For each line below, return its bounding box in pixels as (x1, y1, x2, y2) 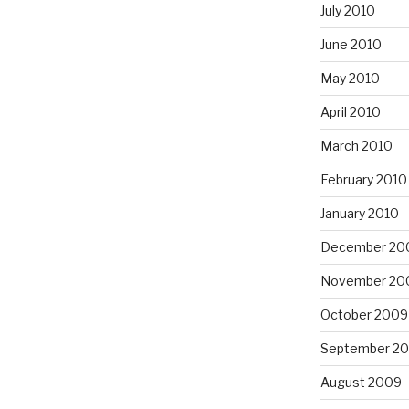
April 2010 (320, 103, 381, 120)
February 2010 (320, 171, 407, 187)
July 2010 (320, 2, 375, 18)
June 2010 (320, 36, 382, 52)
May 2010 (320, 69, 380, 86)
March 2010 (320, 137, 393, 153)
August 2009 (320, 373, 402, 390)
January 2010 (320, 204, 399, 221)
